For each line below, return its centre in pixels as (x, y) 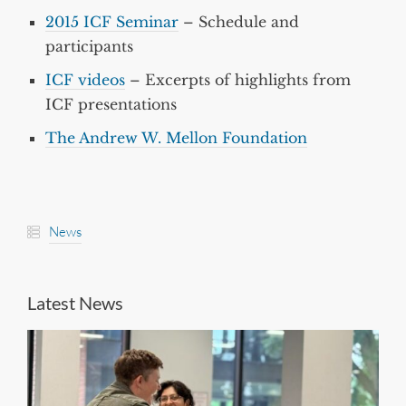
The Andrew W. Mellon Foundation (176, 138)
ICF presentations (111, 105)
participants (89, 47)
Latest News (75, 303)
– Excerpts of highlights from (238, 80)
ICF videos (85, 80)
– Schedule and (239, 22)
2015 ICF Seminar (112, 22)
